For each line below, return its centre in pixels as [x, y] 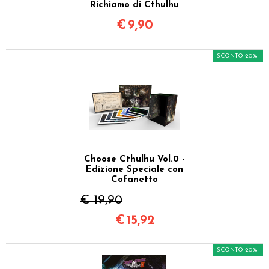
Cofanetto [134, 180]
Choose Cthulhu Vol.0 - [134, 159]
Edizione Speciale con [134, 169]
